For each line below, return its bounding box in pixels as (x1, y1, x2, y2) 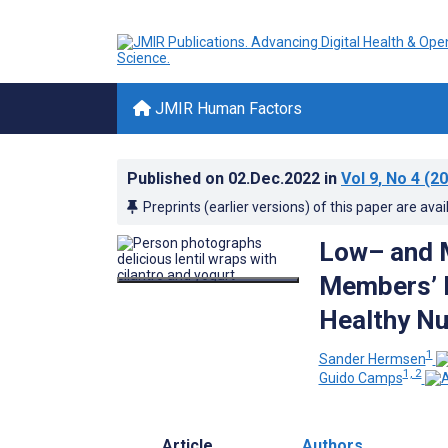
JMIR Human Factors (151, 99, 302, 118)
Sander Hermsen (318, 350, 426, 367)
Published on (127, 169, 228, 188)
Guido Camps (318, 370, 403, 387)
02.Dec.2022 (228, 169, 324, 188)
